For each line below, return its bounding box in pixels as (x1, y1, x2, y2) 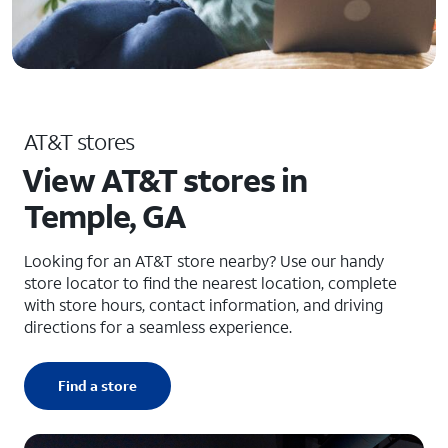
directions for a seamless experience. (24, 316, 292, 337)
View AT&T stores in (22, 159, 308, 201)
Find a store (58, 376, 137, 395)
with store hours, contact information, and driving (24, 294, 383, 315)
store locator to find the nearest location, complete (24, 272, 397, 293)
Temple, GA (24, 195, 187, 237)
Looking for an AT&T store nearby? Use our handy (24, 250, 384, 271)
